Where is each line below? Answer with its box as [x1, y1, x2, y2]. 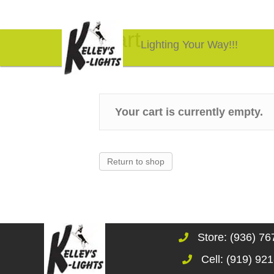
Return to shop [107, 157, 165, 166]
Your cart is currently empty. [115, 106, 263, 118]
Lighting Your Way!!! [140, 39, 238, 51]
